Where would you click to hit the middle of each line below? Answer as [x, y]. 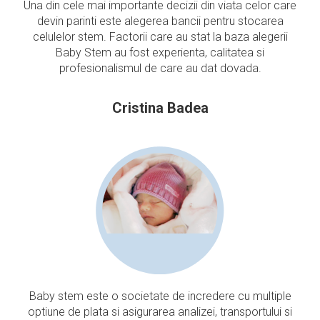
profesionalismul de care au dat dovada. [160, 68]
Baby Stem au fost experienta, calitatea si [160, 52]
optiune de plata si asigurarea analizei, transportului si [160, 312]
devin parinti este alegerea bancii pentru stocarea [160, 21]
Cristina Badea [160, 108]
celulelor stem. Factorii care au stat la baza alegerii [160, 37]
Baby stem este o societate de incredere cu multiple [160, 296]
